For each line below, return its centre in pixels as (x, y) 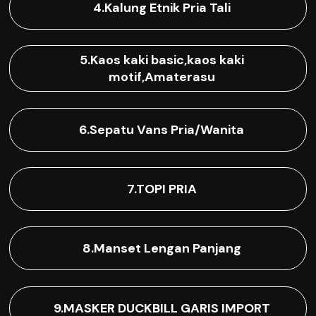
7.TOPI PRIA (162, 189)
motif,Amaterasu (162, 77)
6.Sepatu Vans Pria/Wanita (162, 129)
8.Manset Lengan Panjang (162, 249)
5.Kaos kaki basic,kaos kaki (162, 60)
